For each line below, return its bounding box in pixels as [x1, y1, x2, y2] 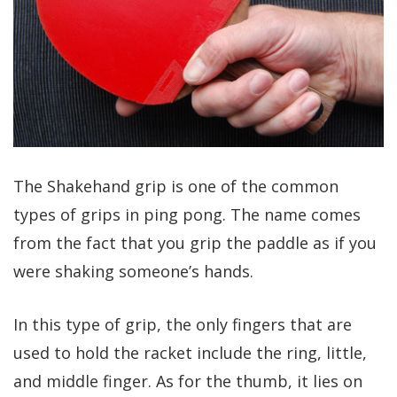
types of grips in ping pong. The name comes [13, 203, 361, 225]
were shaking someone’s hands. [13, 260, 253, 282]
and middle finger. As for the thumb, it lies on [13, 370, 362, 392]
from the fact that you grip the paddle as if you [13, 231, 377, 253]
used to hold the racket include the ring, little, [13, 341, 367, 363]
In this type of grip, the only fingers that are [13, 313, 352, 335]
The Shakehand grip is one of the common [13, 175, 339, 197]
